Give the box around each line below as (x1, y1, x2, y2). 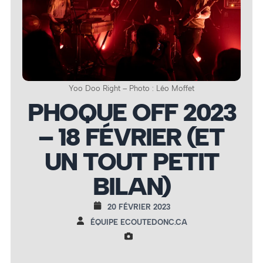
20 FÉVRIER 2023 (107, 202, 170, 211)
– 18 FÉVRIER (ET (39, 122, 224, 152)
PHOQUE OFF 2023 (27, 97, 236, 127)
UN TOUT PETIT (44, 147, 219, 177)
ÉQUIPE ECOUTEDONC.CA (90, 217, 187, 227)
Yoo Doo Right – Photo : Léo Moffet (69, 84, 194, 93)
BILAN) (93, 171, 170, 201)
